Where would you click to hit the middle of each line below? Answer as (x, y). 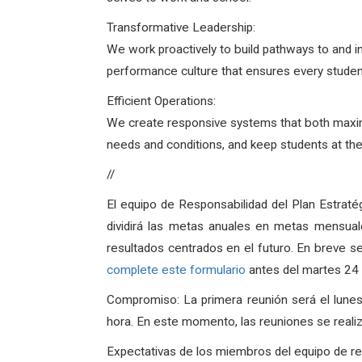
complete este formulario (176, 270)
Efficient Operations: (161, 101)
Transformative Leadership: (181, 27)
